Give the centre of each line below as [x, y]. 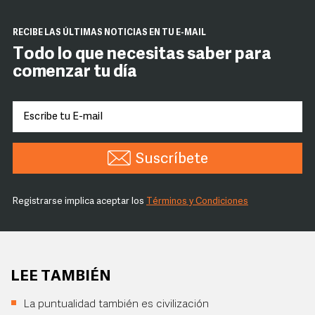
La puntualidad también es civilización [116, 305]
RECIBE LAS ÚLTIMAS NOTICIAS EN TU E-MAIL [109, 33]
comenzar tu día [75, 73]
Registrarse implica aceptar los [79, 202]
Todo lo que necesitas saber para [142, 55]
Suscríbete [172, 160]
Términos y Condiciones [197, 202]
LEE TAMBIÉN [61, 277]
